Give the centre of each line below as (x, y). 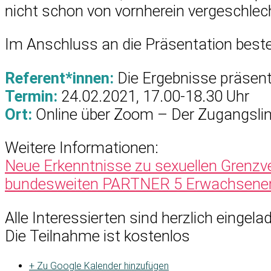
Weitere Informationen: (82, 148)
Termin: (31, 96)
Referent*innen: (59, 78)
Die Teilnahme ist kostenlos (97, 236)
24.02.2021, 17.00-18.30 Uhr (153, 96)
